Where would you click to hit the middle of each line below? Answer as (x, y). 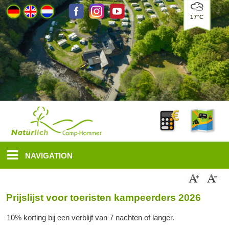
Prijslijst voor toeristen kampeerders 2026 (104, 198)
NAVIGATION (48, 156)
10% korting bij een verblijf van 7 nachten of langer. (91, 217)
